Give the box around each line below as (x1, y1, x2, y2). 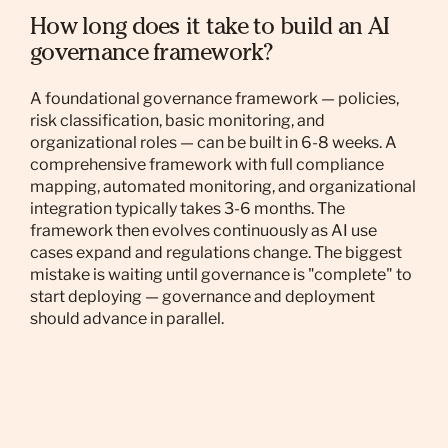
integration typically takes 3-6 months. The (30, 199, 345, 218)
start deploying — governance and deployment (30, 287, 375, 306)
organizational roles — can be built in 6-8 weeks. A (30, 133, 397, 152)
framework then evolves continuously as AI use (30, 221, 377, 240)
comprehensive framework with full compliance (30, 155, 384, 174)
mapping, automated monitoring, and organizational (30, 177, 416, 196)
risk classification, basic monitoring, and (30, 111, 325, 130)
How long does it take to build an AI (30, 17, 390, 41)
